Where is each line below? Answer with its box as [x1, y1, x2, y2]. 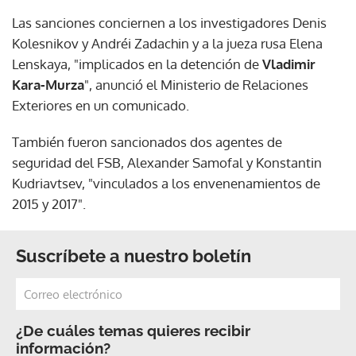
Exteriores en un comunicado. [12, 97, 189, 114]
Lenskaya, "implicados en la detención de [12, 56, 262, 73]
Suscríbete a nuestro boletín [16, 246, 251, 267]
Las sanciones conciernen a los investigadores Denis [12, 14, 327, 32]
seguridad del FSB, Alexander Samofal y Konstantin [12, 154, 322, 172]
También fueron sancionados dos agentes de [12, 133, 282, 151]
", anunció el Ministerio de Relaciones [84, 76, 308, 94]
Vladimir [262, 56, 315, 73]
